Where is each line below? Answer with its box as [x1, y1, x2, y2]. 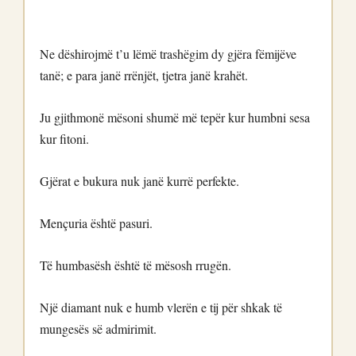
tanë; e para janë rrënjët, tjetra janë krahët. [40, 67, 248, 83]
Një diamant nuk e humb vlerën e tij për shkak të [40, 299, 282, 315]
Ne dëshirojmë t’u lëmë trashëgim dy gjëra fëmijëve [40, 45, 296, 62]
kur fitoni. [40, 130, 89, 147]
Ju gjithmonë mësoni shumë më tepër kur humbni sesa [40, 109, 310, 126]
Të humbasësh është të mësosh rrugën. [40, 257, 231, 273]
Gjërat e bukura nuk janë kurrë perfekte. [40, 172, 239, 189]
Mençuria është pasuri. [40, 215, 153, 231]
